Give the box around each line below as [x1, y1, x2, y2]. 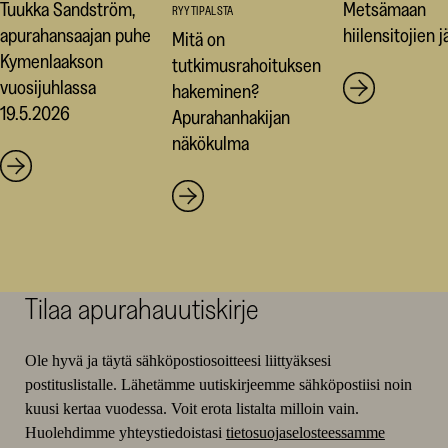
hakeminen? [171, 79, 259, 104]
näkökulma [171, 131, 249, 156]
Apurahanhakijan [171, 105, 290, 130]
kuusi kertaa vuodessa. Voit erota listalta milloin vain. [24, 400, 359, 418]
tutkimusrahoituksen [171, 53, 321, 78]
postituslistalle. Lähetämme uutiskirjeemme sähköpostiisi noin [24, 376, 412, 394]
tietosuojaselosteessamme [225, 424, 385, 442]
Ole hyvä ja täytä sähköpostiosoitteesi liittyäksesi [24, 352, 331, 370]
